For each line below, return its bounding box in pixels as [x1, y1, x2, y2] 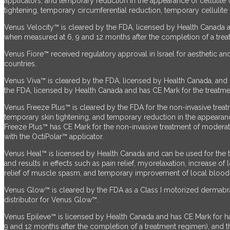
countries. [4, 60, 36, 68]
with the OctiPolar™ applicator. [4, 132, 104, 141]
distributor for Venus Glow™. [4, 196, 99, 204]
